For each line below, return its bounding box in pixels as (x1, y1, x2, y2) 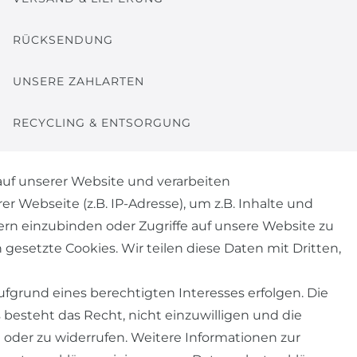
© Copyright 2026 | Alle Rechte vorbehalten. (73, 229, 284, 242)
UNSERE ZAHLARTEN (13, 73, 144, 88)
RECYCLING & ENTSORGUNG (13, 115, 191, 130)
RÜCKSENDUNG (13, 32, 113, 47)
